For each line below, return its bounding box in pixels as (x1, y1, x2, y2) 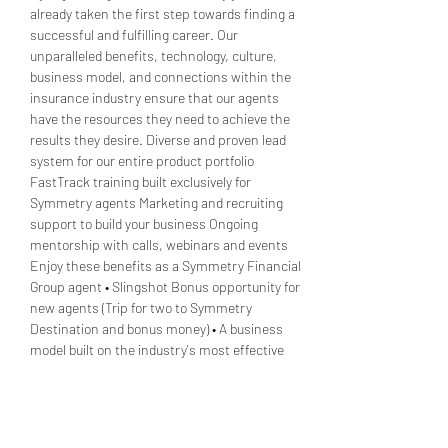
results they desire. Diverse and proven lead (30, 131, 289, 148)
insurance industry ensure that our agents (30, 89, 282, 106)
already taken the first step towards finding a (30, 5, 298, 22)
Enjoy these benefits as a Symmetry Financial (30, 257, 304, 274)
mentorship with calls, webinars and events (30, 236, 291, 253)
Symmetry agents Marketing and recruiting (30, 194, 286, 211)
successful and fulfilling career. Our (30, 26, 241, 43)
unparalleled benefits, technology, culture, (30, 47, 280, 64)
